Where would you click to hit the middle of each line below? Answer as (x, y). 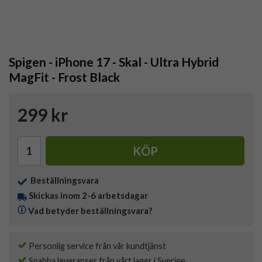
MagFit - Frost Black (64, 77)
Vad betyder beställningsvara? (90, 211)
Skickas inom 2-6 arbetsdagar (88, 196)
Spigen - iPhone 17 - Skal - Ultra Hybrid (114, 62)
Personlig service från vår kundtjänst (96, 246)
